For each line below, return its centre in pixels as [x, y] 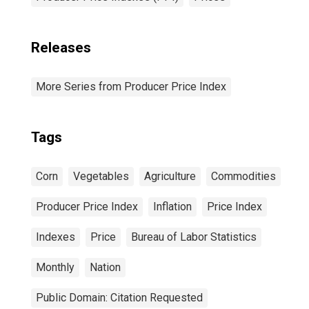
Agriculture [170, 176]
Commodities [243, 176]
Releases [61, 48]
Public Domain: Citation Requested [119, 298]
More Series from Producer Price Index [131, 87]
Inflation [172, 207]
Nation [105, 267]
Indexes [56, 237]
